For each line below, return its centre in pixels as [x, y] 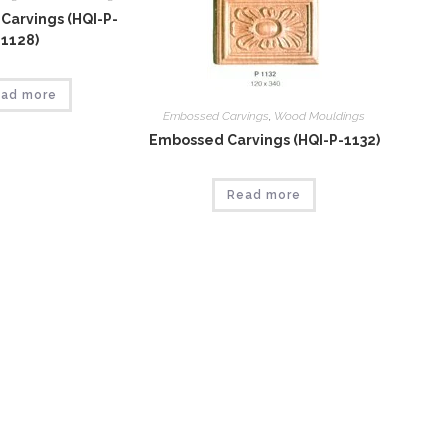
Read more [264, 195]
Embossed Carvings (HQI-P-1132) [264, 140]
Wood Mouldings [319, 116]
